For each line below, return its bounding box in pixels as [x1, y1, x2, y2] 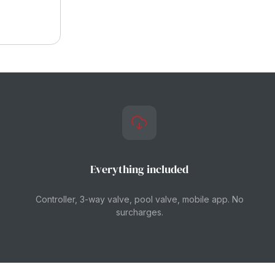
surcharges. [115, 207, 163, 217]
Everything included [90, 161, 188, 177]
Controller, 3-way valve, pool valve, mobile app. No [35, 194, 244, 204]
